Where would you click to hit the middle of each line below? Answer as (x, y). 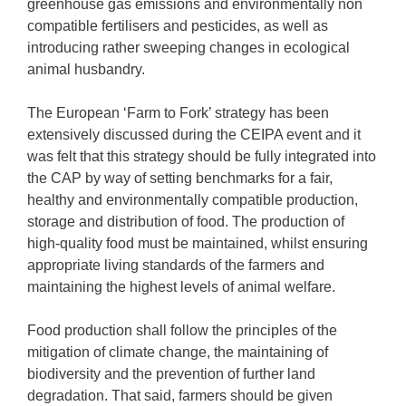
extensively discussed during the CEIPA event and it (194, 135)
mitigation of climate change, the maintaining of (178, 352)
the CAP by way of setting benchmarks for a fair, (180, 178)
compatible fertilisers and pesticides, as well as (178, 26)
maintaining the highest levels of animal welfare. (181, 287)
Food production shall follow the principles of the (182, 330)
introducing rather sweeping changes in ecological (188, 48)
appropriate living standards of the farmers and (176, 265)
